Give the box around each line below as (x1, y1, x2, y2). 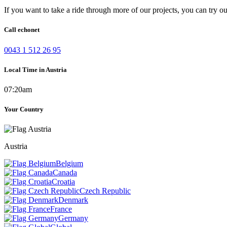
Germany (58, 214, 88, 223)
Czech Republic (80, 186, 131, 196)
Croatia (52, 177, 75, 186)
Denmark (58, 196, 88, 205)
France (50, 205, 72, 214)
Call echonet (4, 26, 40, 34)
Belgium (56, 159, 83, 168)
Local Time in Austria (4, 65, 67, 73)
